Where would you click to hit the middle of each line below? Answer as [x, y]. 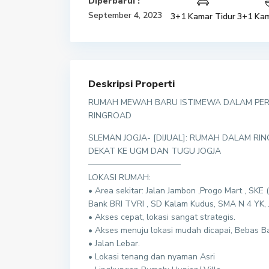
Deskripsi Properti [131, 84]
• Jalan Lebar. [114, 243]
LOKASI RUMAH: [119, 177]
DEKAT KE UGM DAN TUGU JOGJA [155, 151]
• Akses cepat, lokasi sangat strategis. [162, 217]
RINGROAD [110, 116]
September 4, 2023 [125, 15]
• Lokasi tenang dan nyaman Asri [152, 257]
